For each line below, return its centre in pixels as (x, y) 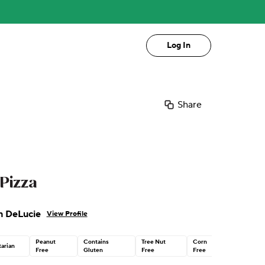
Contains (96, 242)
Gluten (93, 250)
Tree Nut (154, 242)
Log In (179, 46)
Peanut (46, 242)
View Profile (67, 214)
